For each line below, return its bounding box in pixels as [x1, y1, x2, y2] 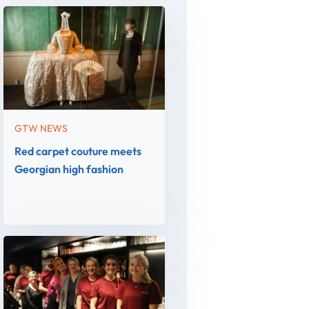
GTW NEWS [14, 122, 68, 134]
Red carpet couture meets [14, 144, 142, 158]
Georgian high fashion [14, 162, 124, 176]
